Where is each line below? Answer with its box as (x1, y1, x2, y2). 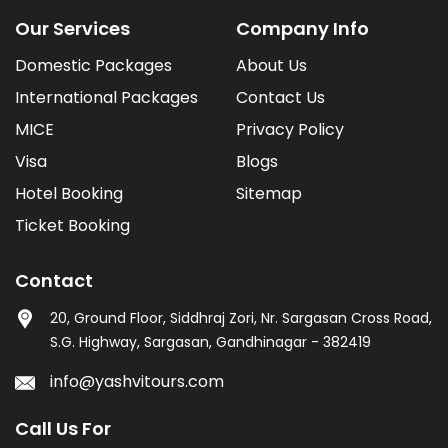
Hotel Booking (15, 181, 123, 205)
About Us (236, 53, 307, 77)
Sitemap (236, 181, 302, 205)
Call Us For (15, 415, 111, 441)
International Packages (15, 85, 198, 109)
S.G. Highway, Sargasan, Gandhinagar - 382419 (50, 331, 371, 352)
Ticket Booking (15, 213, 130, 237)
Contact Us (236, 85, 325, 109)
